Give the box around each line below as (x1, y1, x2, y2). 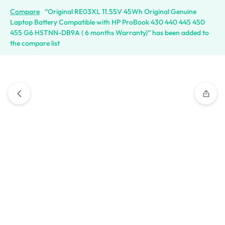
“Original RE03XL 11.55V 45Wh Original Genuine (45, 7, 196, 16)
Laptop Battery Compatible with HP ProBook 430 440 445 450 (10, 18, 205, 27)
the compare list (10, 39, 60, 48)
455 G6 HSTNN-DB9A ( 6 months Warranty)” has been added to (10, 28, 209, 37)
